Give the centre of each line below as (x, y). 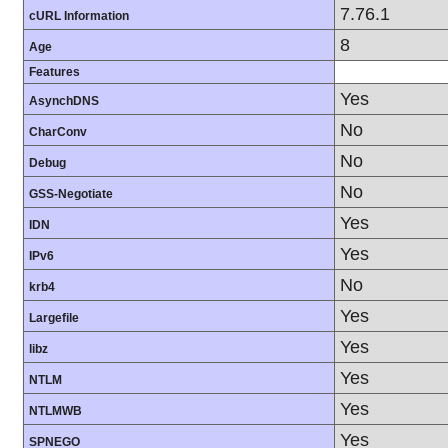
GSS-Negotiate (71, 194)
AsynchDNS (64, 101)
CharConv (58, 132)
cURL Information (79, 16)
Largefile (54, 318)
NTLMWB (55, 411)
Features (54, 72)
